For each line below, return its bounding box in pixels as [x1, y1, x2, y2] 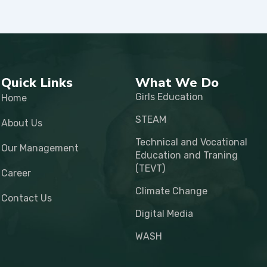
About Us [1, 117, 43, 129]
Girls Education [135, 91, 204, 103]
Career [1, 167, 32, 179]
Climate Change [135, 185, 208, 197]
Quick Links [1, 74, 73, 92]
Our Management [1, 142, 79, 154]
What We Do [135, 74, 219, 92]
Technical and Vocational [135, 136, 248, 148]
